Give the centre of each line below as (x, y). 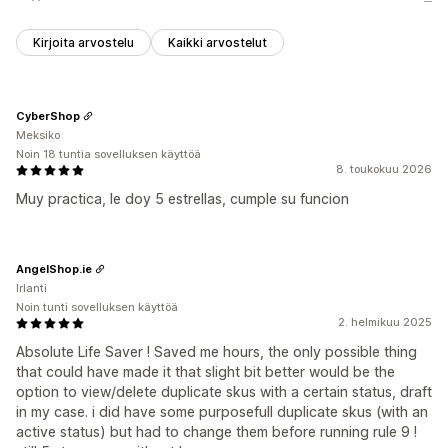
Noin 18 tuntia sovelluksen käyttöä (108, 154)
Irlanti (31, 288)
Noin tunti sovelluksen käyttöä (97, 307)
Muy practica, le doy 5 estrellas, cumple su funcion (182, 199)
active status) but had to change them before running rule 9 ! (216, 432)
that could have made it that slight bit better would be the (205, 372)
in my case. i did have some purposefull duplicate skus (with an (222, 412)
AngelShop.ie (54, 268)
